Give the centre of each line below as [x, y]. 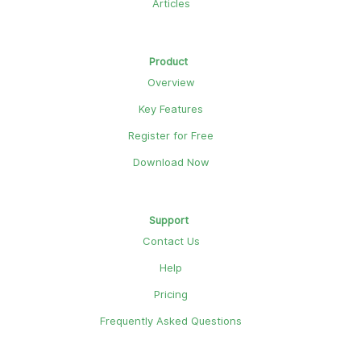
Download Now [171, 162]
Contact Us [171, 241]
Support [168, 220]
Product [168, 61]
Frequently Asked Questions [171, 320]
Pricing [171, 294]
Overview [171, 82]
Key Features [171, 108]
